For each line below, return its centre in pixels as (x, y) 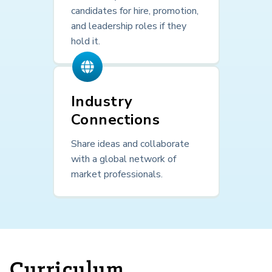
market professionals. (117, 174)
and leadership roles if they (128, 26)
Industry (102, 101)
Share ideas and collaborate (130, 144)
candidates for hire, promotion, (134, 11)
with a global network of (123, 159)
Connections (115, 119)
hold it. (85, 41)
